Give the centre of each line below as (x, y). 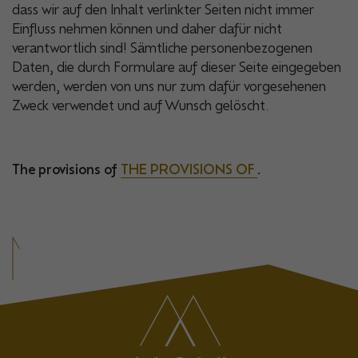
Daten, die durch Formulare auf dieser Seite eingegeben (177, 67)
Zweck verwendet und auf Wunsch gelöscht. (141, 105)
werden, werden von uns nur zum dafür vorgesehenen (169, 86)
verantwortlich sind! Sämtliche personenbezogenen (162, 48)
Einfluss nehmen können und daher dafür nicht (147, 28)
